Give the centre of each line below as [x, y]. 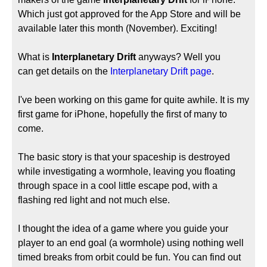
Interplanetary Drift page [161, 71]
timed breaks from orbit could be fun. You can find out [129, 257]
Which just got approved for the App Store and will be [129, 14]
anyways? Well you [178, 57]
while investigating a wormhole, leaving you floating [127, 171]
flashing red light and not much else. [94, 200]
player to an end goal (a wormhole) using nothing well [131, 243]
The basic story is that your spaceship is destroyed [124, 157]
